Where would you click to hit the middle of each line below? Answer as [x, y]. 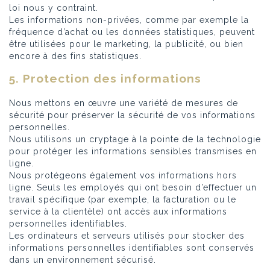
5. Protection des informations [105, 79]
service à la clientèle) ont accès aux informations [118, 211]
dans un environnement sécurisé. [83, 259]
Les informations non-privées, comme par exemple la [129, 20]
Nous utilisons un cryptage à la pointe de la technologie [135, 139]
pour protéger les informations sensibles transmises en [133, 151]
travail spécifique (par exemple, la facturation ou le [123, 199]
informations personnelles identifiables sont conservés [132, 247]
